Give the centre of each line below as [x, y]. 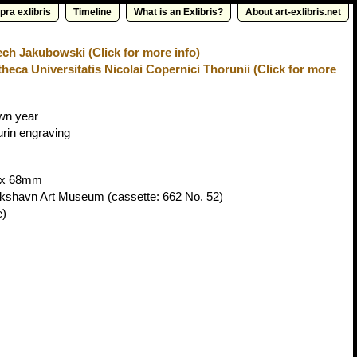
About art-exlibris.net [293, 12]
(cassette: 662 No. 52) [164, 196]
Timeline [92, 12]
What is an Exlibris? [178, 12]
